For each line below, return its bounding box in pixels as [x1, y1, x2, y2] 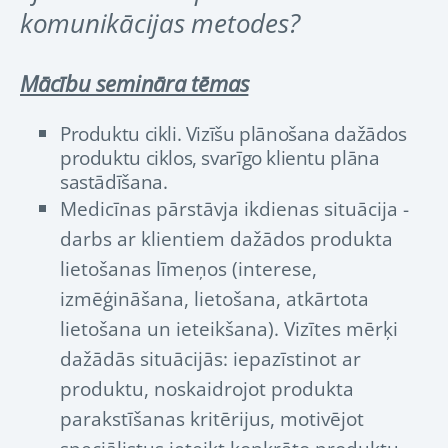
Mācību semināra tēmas [20, 68, 249, 99]
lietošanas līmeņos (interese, [60, 255, 317, 283]
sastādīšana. [60, 168, 173, 196]
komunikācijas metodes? [20, 5, 300, 41]
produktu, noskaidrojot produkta [60, 375, 354, 403]
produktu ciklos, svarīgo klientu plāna [60, 144, 380, 172]
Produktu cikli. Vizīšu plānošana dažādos [60, 120, 407, 148]
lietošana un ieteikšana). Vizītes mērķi [60, 315, 398, 343]
